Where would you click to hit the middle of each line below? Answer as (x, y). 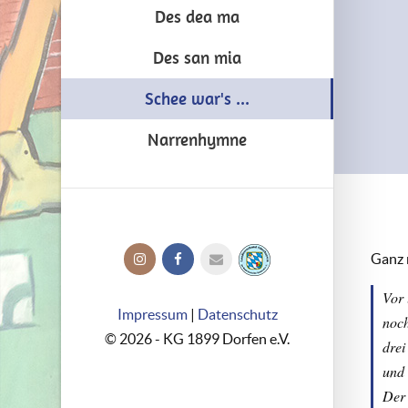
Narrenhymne (197, 140)
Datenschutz (237, 314)
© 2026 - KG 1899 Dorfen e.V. (197, 339)
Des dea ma (197, 17)
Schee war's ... (197, 99)
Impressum (152, 314)
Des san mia (197, 58)
